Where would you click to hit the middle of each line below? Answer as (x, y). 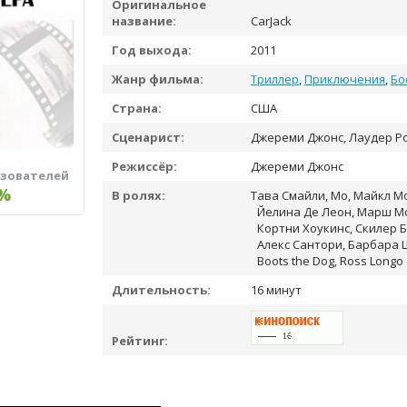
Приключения (345, 79)
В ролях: (139, 195)
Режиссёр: (144, 166)
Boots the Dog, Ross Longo (330, 261)
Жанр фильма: (158, 79)
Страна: (137, 108)
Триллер (275, 79)
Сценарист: (148, 137)
